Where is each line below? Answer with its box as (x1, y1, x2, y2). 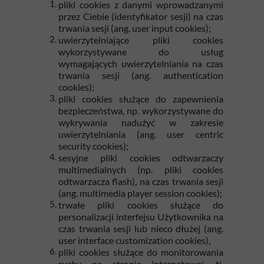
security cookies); (58, 140, 128, 151)
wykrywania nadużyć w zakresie (58, 117, 223, 128)
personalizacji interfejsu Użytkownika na (58, 211, 223, 222)
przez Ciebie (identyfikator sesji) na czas (58, 11, 223, 22)
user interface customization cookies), (58, 235, 210, 246)
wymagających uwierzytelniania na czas (58, 58, 223, 69)
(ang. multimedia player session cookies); (58, 187, 222, 199)
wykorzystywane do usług (58, 46, 223, 57)
